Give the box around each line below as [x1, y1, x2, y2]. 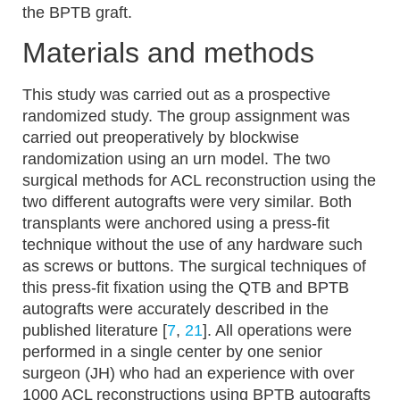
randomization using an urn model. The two [22, 150, 330, 168]
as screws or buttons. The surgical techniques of [22, 257, 366, 275]
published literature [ [22, 321, 167, 339]
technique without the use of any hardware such [22, 236, 362, 254]
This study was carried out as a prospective [22, 86, 330, 104]
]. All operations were [203, 321, 352, 339]
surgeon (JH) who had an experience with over [22, 364, 354, 382]
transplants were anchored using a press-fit [22, 214, 329, 232]
